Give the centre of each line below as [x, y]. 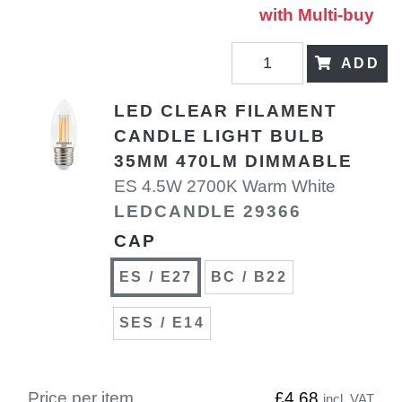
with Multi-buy [317, 14]
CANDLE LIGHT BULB [220, 136]
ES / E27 [156, 277]
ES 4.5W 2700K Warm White [225, 187]
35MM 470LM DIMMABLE [233, 162]
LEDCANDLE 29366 [208, 212]
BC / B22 [249, 277]
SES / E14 [162, 323]
